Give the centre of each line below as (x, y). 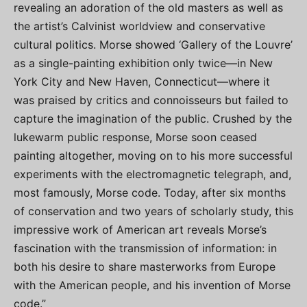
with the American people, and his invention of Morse (152, 285)
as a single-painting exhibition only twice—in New (143, 63)
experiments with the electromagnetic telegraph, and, (152, 174)
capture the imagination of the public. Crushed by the (153, 119)
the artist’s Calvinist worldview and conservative (139, 26)
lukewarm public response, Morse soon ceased (135, 137)
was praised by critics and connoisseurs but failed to (151, 100)
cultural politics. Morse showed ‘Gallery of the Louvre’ (153, 45)
